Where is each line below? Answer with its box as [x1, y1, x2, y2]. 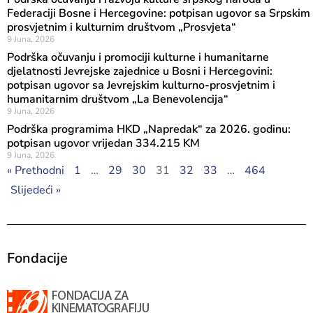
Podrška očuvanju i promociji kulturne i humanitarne [7, 50, 269, 65]
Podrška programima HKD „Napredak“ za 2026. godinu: [7, 122, 291, 137]
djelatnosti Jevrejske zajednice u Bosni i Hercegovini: [7, 64, 272, 79]
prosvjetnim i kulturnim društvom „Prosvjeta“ [7, 20, 236, 35]
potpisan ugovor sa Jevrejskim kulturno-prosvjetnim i [7, 78, 275, 93]
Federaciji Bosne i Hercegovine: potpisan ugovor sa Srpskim [7, 6, 310, 21]
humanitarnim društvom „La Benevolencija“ [7, 92, 228, 107]
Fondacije [7, 249, 68, 268]
